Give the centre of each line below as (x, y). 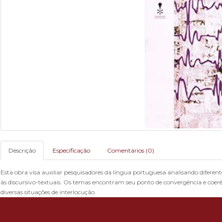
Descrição (22, 150)
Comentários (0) (131, 150)
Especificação (71, 150)
